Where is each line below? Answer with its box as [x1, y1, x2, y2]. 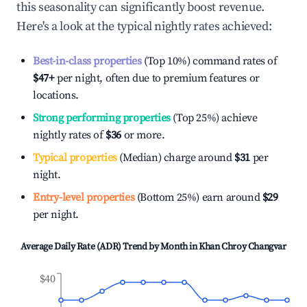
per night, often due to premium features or [54, 71, 260, 85]
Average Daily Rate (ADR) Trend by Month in [21, 241, 199, 253]
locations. [33, 88, 79, 102]
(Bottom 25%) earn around [134, 191, 260, 204]
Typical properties [33, 151, 117, 164]
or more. [121, 128, 165, 142]
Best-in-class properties [33, 54, 142, 68]
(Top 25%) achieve [170, 111, 258, 125]
